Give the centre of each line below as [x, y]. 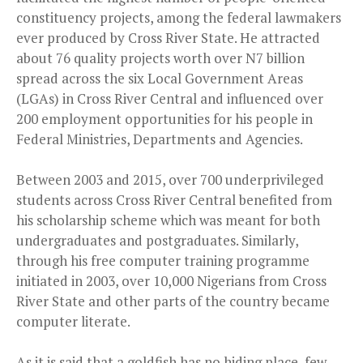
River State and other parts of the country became [173, 301]
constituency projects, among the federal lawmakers [179, 17]
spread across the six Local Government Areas [160, 78]
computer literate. [73, 321]
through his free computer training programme [163, 260]
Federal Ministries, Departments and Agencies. [160, 139]
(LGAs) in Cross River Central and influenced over [170, 98]
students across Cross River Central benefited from [174, 199]
